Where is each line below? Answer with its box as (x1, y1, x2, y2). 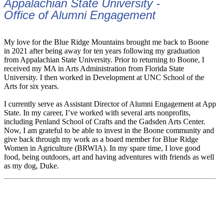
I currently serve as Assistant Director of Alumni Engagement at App (4, 99, 216, 108)
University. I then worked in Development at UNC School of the (4, 73, 204, 82)
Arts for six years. (4, 82, 59, 90)
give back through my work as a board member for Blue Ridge (4, 135, 198, 143)
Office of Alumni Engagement (4, 8, 156, 22)
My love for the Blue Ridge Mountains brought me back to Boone (4, 37, 209, 46)
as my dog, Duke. (4, 161, 59, 170)
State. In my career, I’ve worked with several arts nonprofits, (4, 108, 191, 117)
